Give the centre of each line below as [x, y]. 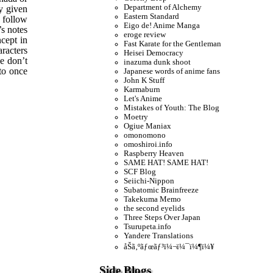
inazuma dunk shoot [158, 62]
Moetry [136, 117]
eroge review [145, 34]
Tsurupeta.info [148, 226]
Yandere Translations [159, 236]
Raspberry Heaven [154, 153]
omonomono [145, 135]
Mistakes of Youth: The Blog [172, 108]
